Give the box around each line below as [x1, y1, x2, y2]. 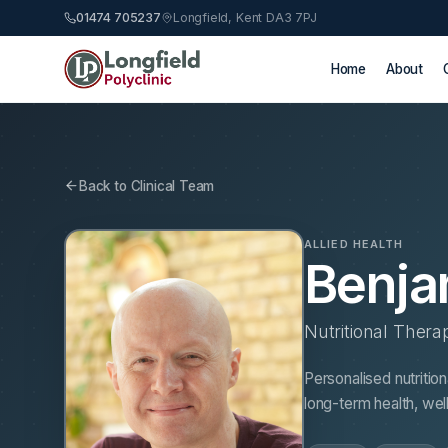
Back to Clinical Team [79, 177, 215, 194]
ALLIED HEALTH [304, 236, 404, 251]
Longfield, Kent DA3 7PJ [172, 10, 317, 25]
